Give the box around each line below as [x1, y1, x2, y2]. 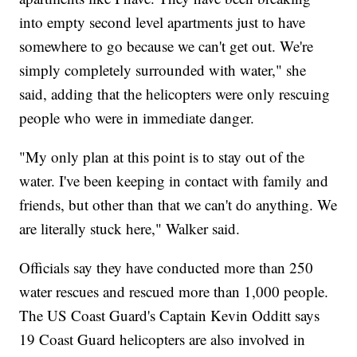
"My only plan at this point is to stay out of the [19, 147, 305, 167]
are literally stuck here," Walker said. [19, 218, 241, 239]
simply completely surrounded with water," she [19, 60, 307, 80]
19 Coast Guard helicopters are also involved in [19, 329, 306, 350]
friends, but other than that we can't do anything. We [19, 194, 338, 215]
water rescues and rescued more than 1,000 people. [19, 281, 329, 302]
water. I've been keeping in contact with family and [19, 171, 329, 191]
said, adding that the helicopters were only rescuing [19, 84, 331, 104]
